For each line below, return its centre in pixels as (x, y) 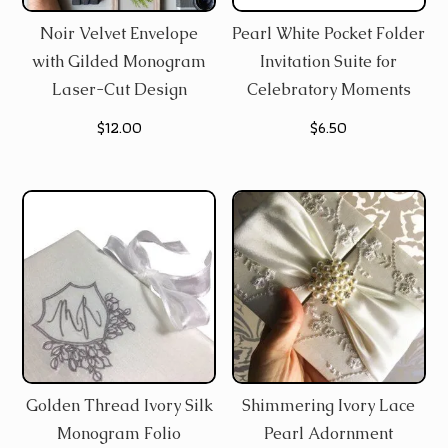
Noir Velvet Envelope (119, 33)
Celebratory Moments (328, 89)
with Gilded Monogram (119, 61)
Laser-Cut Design (119, 89)
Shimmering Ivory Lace (329, 405)
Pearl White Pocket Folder (329, 33)
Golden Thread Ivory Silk (119, 405)
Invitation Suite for (329, 61)
